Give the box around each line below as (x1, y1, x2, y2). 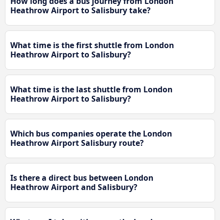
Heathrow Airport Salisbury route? (10, 137, 144, 149)
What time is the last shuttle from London (10, 84, 172, 95)
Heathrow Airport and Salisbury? (10, 182, 137, 193)
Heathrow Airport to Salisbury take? (10, 5, 151, 16)
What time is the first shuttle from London (10, 40, 174, 51)
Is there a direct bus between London (10, 172, 153, 184)
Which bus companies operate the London (10, 128, 172, 139)
